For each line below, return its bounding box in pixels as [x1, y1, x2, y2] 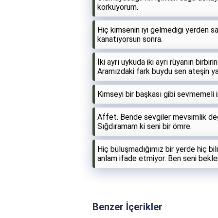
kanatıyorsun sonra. [97, 34, 163, 44]
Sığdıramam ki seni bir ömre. [97, 121, 192, 131]
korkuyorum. [97, 2, 138, 12]
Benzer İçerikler [92, 200, 163, 213]
